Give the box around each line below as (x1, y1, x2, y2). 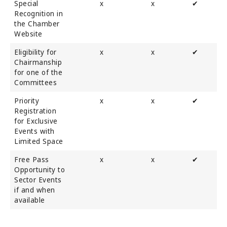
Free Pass (14, 155, 49, 164)
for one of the (14, 67, 62, 77)
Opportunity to (14, 165, 65, 174)
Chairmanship (14, 57, 62, 67)
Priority (14, 96, 39, 105)
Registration (14, 106, 56, 116)
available (14, 195, 45, 205)
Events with (14, 126, 55, 136)
